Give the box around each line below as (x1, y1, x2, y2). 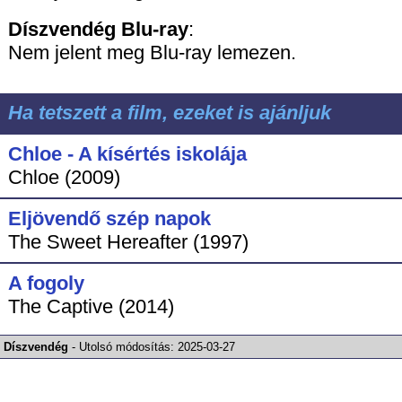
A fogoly (7, 271, 84, 294)
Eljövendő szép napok (7, 206, 211, 230)
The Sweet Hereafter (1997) (7, 230, 249, 253)
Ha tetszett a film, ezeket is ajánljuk (7, 100, 331, 124)
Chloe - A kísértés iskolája (7, 142, 247, 165)
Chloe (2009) (7, 165, 120, 188)
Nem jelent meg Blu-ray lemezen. (7, 41, 296, 65)
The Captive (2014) (7, 294, 174, 318)
